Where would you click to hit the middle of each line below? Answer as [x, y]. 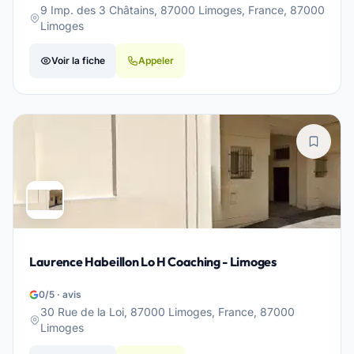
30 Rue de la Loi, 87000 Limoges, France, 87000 [168, 312]
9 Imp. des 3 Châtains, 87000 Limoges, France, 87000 [183, 10]
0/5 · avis [60, 294]
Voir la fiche [78, 60]
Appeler [156, 60]
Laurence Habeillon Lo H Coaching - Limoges [153, 262]
